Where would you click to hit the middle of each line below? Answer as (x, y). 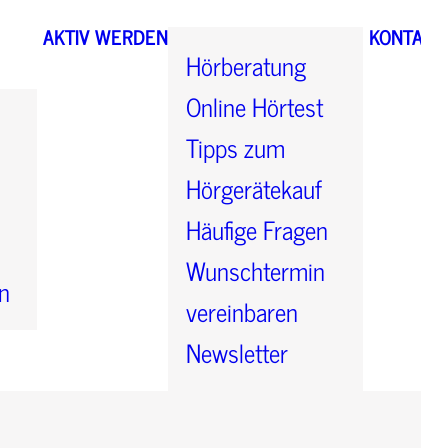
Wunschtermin (255, 270)
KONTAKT (406, 36)
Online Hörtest (254, 106)
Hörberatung (246, 65)
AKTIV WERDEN (105, 36)
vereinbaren (242, 311)
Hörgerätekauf (254, 188)
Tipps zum (235, 147)
